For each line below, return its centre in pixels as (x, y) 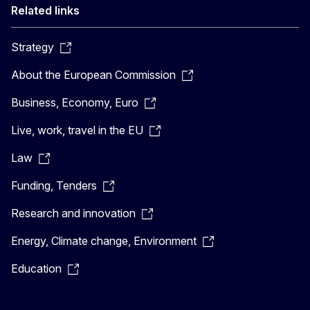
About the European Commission (93, 75)
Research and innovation (73, 213)
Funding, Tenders (54, 185)
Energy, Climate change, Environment (104, 241)
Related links (45, 10)
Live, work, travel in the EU (77, 130)
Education (36, 268)
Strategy (33, 47)
